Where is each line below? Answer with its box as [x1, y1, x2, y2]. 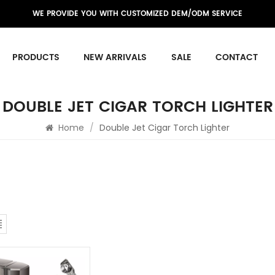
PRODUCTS [12, 50, 60, 64]
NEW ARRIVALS [83, 50, 147, 64]
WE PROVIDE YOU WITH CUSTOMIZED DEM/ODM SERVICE [33, 8, 242, 20]
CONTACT [215, 50, 258, 64]
